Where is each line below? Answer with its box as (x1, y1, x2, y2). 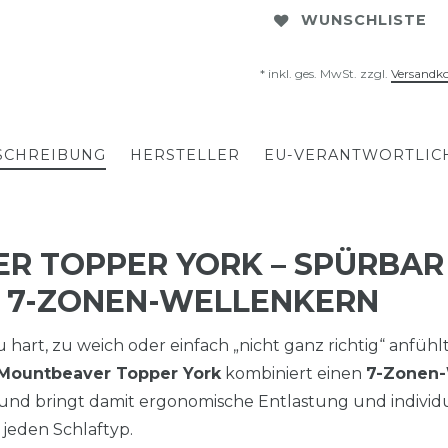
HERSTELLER (129, 145, 240, 164)
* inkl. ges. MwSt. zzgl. (260, 65, 391, 81)
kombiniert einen (221, 363, 366, 383)
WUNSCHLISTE (301, 11, 427, 30)
